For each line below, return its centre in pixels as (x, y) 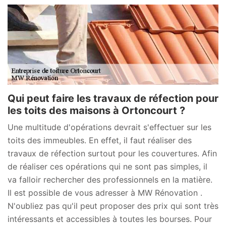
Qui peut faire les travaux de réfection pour (113, 98)
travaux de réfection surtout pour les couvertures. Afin (112, 153)
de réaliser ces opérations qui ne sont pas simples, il (107, 166)
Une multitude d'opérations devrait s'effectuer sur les (109, 127)
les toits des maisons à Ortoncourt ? (96, 110)
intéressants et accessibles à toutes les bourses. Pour (110, 219)
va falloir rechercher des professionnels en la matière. (110, 179)
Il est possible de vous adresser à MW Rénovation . (105, 192)
